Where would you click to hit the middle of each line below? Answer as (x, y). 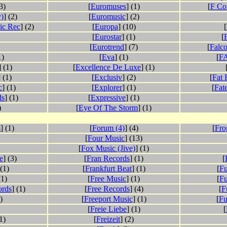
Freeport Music (108, 199)
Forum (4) (108, 128)
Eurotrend (108, 47)
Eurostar (108, 37)
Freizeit (108, 219)
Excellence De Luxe (108, 67)
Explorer (108, 88)
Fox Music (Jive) (108, 148)
